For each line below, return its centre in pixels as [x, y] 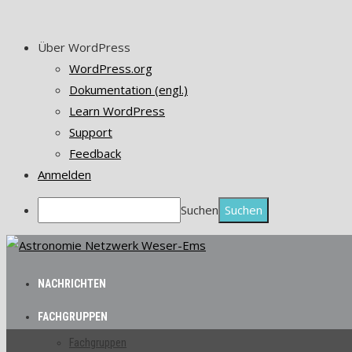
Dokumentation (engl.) [128, 90]
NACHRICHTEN [72, 284]
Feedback [95, 153]
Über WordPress [84, 47]
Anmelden [64, 174]
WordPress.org [111, 68]
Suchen [200, 210]
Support [91, 132]
